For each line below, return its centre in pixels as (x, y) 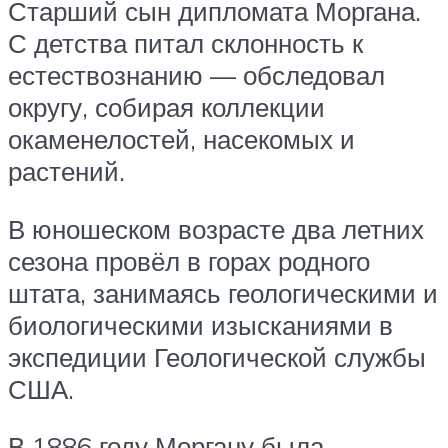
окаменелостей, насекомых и (181, 138)
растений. (66, 170)
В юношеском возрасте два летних (216, 228)
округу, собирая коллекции (166, 106)
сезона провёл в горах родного (189, 260)
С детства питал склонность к (185, 42)
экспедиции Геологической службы (217, 356)
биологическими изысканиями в (200, 324)
